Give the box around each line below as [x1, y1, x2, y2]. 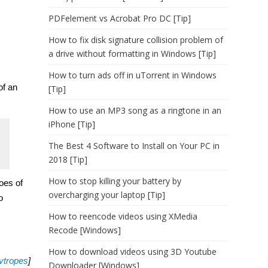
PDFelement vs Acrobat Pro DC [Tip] [48, 13, 191, 24]
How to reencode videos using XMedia [48, 211, 197, 222]
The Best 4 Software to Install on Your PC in [48, 140, 220, 151]
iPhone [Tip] [48, 118, 95, 130]
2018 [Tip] [48, 154, 87, 165]
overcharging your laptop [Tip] [48, 189, 165, 200]
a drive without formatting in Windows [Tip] [48, 48, 216, 59]
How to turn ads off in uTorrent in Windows [48, 69, 217, 81]
